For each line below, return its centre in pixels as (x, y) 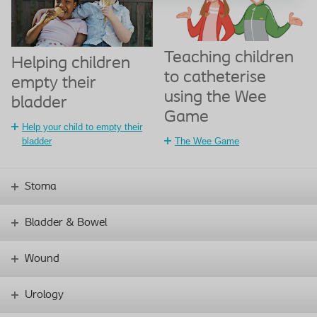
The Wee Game (207, 141)
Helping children (71, 63)
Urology (44, 295)
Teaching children (229, 58)
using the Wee (215, 97)
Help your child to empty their (82, 127)
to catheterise (215, 77)
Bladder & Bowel (66, 223)
